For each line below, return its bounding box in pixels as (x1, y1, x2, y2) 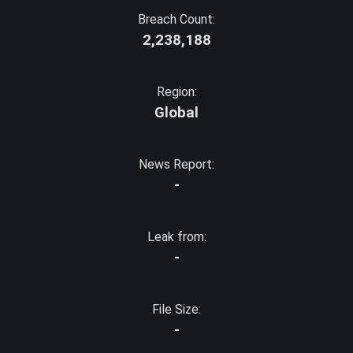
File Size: (152, 302, 201, 317)
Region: (156, 84, 197, 99)
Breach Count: (138, 12, 215, 27)
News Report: (139, 157, 214, 172)
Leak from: (147, 229, 206, 244)
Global (154, 104, 199, 121)
